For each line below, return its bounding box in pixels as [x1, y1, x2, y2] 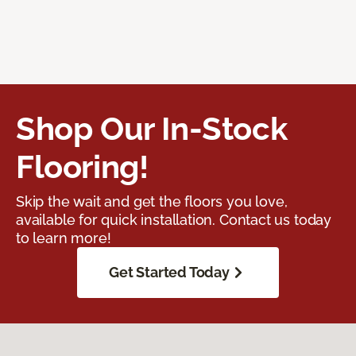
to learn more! [16, 230, 111, 247]
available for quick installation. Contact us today [16, 211, 332, 229]
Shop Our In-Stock [16, 110, 288, 148]
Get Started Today [109, 264, 230, 281]
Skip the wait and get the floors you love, [16, 193, 288, 211]
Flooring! [16, 148, 149, 186]
